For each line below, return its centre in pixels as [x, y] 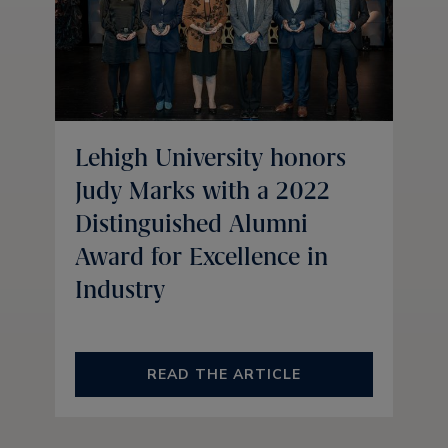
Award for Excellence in [201, 256]
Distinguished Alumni [191, 223]
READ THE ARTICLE [224, 374]
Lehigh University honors [210, 157]
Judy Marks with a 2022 [202, 190]
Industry [120, 289]
